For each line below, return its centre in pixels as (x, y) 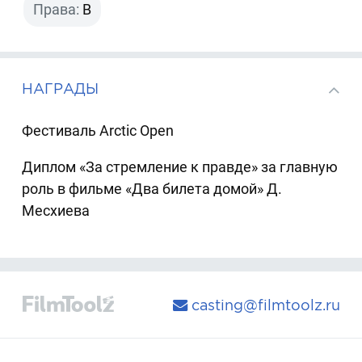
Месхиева (56, 210)
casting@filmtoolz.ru (263, 305)
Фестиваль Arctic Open (98, 130)
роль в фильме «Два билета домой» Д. (152, 188)
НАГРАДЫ (61, 89)
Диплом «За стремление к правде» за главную (180, 166)
